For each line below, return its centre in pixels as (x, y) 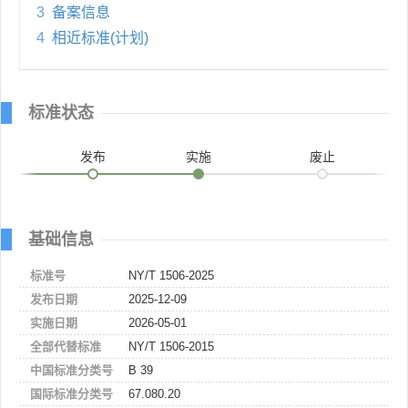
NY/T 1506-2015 (171, 346)
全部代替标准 (66, 346)
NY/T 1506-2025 (171, 275)
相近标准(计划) (100, 37)
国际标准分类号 (71, 393)
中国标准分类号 (71, 370)
